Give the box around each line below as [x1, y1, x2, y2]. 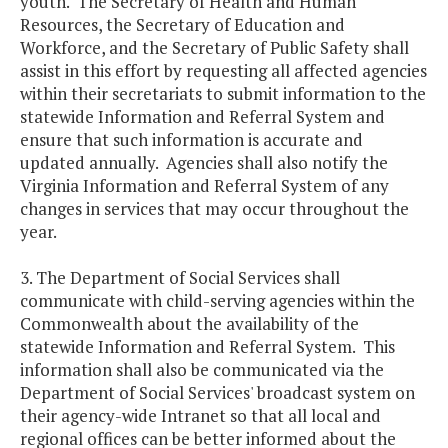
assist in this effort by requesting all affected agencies [20, 59, 427, 83]
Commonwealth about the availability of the [20, 312, 359, 336]
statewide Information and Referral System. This [20, 335, 395, 359]
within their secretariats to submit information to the [20, 82, 426, 106]
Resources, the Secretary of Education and [20, 13, 345, 37]
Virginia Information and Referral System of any [20, 174, 389, 198]
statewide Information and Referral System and [20, 105, 385, 129]
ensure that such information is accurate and [20, 128, 363, 152]
